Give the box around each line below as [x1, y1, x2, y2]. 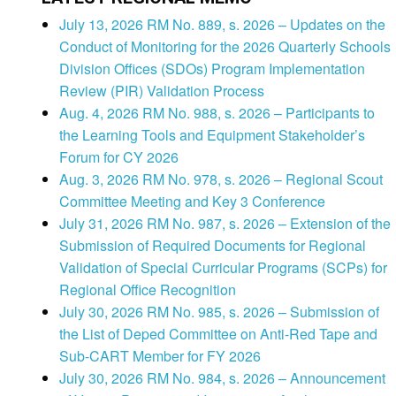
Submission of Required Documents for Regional [59, 235, 366, 256]
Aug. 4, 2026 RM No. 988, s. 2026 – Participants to [59, 103, 375, 124]
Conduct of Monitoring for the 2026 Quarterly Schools [59, 36, 391, 57]
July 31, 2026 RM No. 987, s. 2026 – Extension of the [59, 213, 391, 234]
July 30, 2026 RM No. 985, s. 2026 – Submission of [59, 301, 379, 323]
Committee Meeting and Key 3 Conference [59, 191, 325, 212]
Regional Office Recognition [59, 279, 236, 301]
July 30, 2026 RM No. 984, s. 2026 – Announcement [59, 368, 385, 389]
